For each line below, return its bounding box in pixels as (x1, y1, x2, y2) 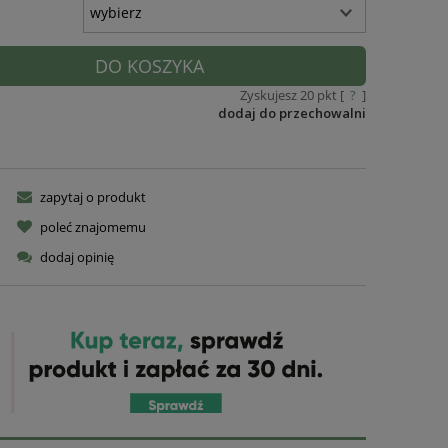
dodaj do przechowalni (217, 104, 366, 123)
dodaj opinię (39, 247, 114, 266)
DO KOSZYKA (94, 54, 204, 79)
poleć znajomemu (39, 217, 146, 236)
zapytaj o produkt (39, 187, 146, 206)
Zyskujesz (239, 86, 300, 105)
